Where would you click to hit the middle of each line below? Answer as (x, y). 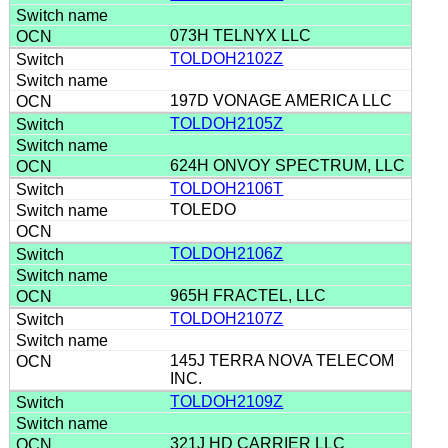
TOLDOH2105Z (227, 123)
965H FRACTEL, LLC (250, 295)
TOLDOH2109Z (227, 401)
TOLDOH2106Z (227, 253)
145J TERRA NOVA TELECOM (282, 360)
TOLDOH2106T (227, 188)
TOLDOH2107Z (227, 318)
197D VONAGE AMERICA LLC (283, 100)
